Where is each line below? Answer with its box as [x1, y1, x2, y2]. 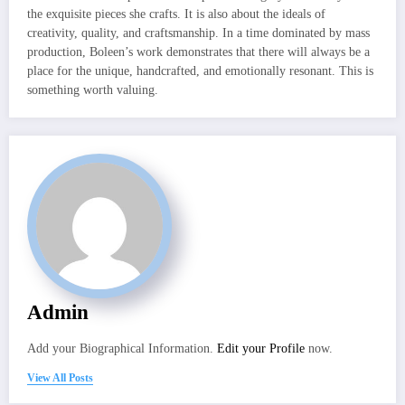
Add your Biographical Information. [27, 341, 217, 355]
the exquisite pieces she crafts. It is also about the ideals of [27, 6, 325, 21]
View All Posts [27, 371, 93, 384]
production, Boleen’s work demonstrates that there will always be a [27, 44, 370, 59]
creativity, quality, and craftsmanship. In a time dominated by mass [27, 25, 370, 40]
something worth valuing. [27, 82, 158, 97]
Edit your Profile [217, 341, 305, 355]
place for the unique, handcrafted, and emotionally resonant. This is [27, 63, 373, 78]
